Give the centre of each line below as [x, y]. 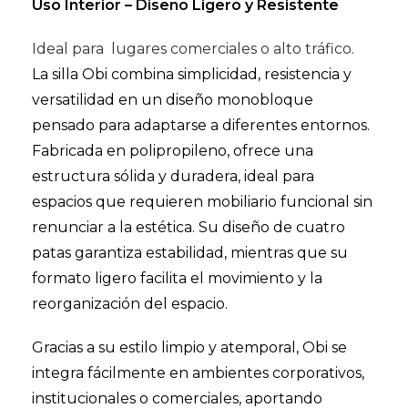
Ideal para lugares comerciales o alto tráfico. [195, 48]
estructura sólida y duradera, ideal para [173, 176]
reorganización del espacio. [130, 303]
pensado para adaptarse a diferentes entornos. [201, 125]
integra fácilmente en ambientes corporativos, [198, 372]
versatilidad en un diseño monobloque [173, 99]
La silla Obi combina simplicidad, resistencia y [192, 74]
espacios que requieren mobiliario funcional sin [202, 201]
